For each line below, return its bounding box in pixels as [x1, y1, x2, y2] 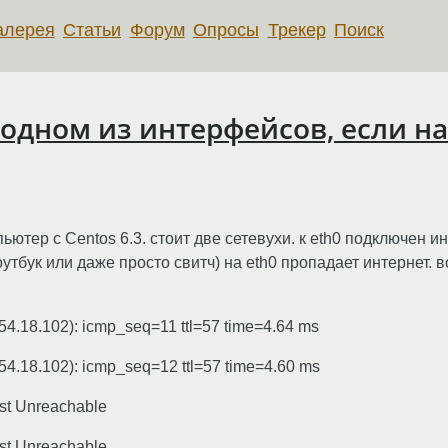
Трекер [267, 19, 326, 40]
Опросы [193, 19, 260, 40]
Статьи [63, 19, 122, 40]
